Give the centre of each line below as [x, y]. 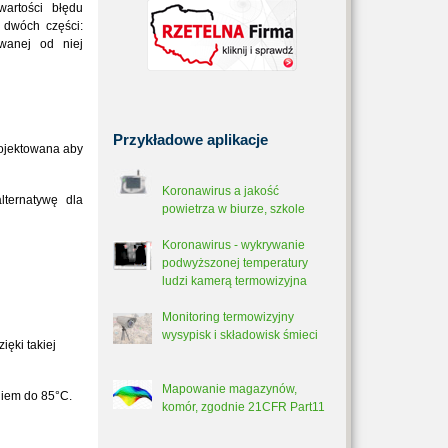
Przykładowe [158, 139]
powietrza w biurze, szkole [233, 209]
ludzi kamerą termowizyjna [234, 281]
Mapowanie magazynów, [229, 389]
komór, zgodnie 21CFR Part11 [243, 407]
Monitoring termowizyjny [228, 317]
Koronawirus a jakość [220, 191]
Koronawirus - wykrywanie [233, 245]
